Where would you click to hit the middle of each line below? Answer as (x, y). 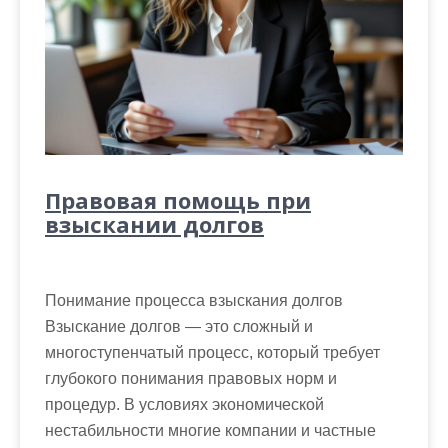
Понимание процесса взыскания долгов (194, 301)
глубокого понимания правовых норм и (191, 379)
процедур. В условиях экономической (184, 405)
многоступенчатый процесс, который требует (212, 353)
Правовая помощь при (178, 200)
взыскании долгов (154, 224)
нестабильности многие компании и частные (210, 431)
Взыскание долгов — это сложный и (179, 327)
